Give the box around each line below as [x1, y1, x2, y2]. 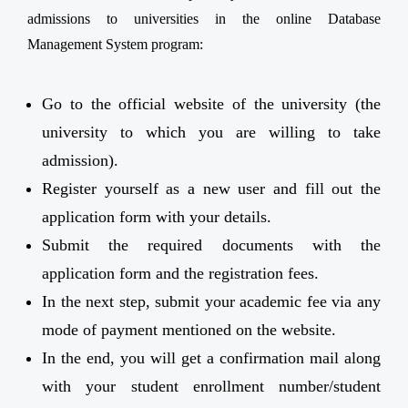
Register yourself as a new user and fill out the [42, 179, 381, 199]
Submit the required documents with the [42, 236, 381, 255]
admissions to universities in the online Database [27, 11, 381, 27]
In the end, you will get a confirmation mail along [42, 349, 381, 368]
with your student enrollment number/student [42, 377, 381, 396]
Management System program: [27, 36, 203, 53]
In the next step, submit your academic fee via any [42, 292, 381, 311]
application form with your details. [42, 208, 271, 227]
